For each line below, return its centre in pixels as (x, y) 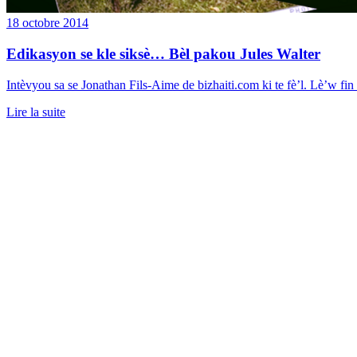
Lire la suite (36, 112)
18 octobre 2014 (47, 23)
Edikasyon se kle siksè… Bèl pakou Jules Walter (163, 54)
